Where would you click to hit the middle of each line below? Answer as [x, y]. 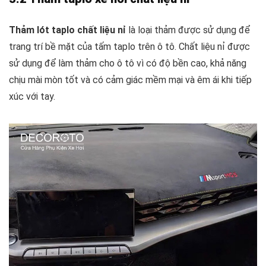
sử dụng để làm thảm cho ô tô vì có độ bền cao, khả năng [128, 63]
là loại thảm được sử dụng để [189, 30]
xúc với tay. [32, 96]
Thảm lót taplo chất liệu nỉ [69, 30]
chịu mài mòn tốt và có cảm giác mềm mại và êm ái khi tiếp [130, 80]
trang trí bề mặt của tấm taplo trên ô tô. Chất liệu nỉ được [129, 46]
